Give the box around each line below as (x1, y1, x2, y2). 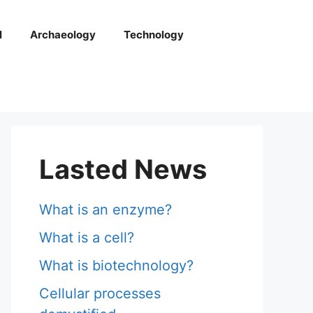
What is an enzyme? (39, 201, 172, 218)
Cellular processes (39, 285, 161, 302)
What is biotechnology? (39, 257, 194, 274)
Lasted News (39, 153, 207, 185)
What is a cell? (39, 229, 134, 246)
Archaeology (29, 28, 96, 41)
